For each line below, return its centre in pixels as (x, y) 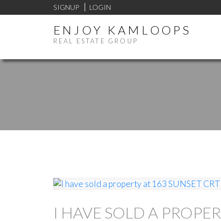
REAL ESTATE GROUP (95, 41)
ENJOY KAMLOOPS (122, 30)
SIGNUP (66, 7)
